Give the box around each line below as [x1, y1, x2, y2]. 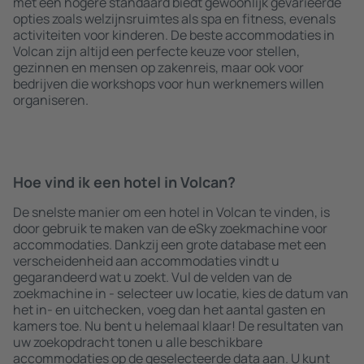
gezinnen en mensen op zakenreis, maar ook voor [13, 58, 304, 76]
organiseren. [13, 91, 89, 109]
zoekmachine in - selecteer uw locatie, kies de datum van [13, 284, 349, 302]
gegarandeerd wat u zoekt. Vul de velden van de [13, 268, 292, 286]
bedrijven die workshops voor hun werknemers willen [13, 75, 324, 93]
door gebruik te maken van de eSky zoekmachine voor [13, 219, 327, 237]
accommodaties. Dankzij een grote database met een [13, 236, 327, 253]
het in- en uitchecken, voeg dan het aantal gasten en [13, 301, 326, 318]
